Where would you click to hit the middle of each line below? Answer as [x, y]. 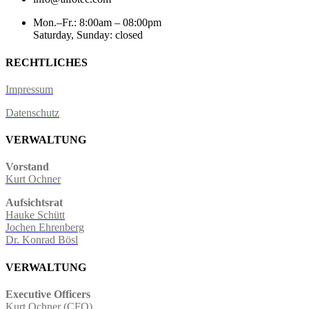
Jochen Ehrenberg [45, 228]
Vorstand [27, 167]
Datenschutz [32, 112]
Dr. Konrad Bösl [42, 240]
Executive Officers [48, 294]
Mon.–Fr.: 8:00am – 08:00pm [97, 23]
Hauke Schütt [35, 215]
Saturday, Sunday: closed [88, 35]
